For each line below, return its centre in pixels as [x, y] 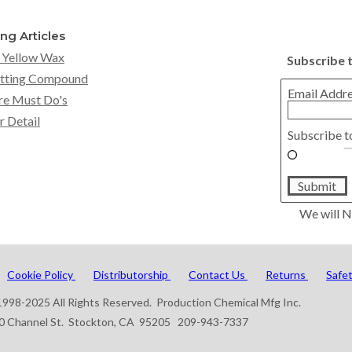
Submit [317, 185]
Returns [287, 274]
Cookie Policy [41, 274]
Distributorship [132, 274]
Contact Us [218, 274]
